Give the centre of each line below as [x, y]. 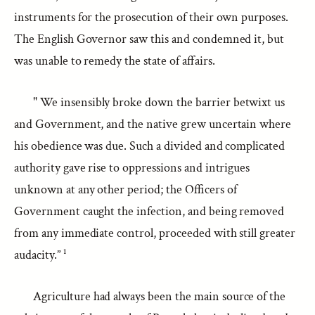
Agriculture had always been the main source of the [160, 296]
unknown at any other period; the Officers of [126, 189]
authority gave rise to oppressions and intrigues [132, 168]
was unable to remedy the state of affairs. [115, 61]
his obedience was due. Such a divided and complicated [150, 146]
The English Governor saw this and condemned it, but [149, 39]
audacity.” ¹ [40, 255]
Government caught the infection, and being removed [149, 211]
